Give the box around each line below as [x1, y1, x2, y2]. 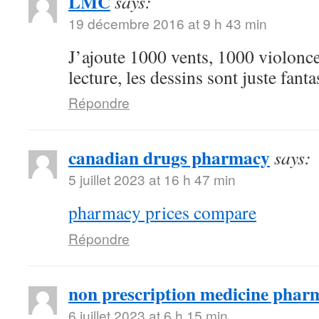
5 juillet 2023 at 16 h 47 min [68, 169, 236, 189]
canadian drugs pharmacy [68, 143, 270, 171]
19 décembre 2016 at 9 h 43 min [68, 13, 267, 33]
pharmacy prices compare [68, 199, 256, 224]
